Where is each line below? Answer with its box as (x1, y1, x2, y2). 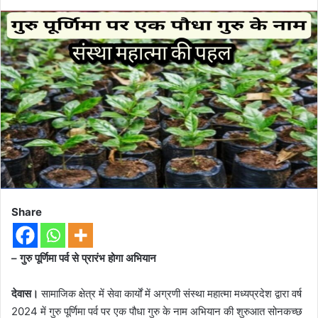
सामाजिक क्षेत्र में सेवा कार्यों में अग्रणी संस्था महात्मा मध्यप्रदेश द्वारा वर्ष (38, 287, 302, 301)
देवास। (11, 287, 38, 301)
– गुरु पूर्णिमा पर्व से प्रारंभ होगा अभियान (11, 251, 156, 265)
